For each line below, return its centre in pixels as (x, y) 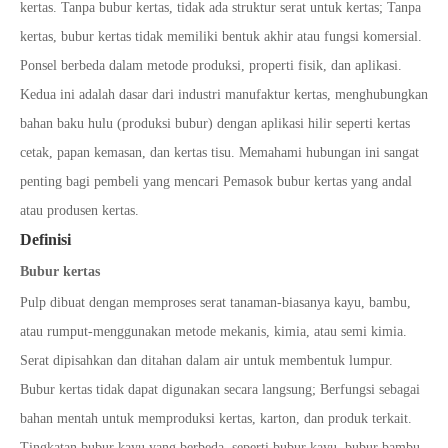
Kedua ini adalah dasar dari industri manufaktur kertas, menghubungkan (224, 95)
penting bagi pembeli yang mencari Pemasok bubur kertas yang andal (216, 182)
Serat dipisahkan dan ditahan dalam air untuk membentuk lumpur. (206, 361)
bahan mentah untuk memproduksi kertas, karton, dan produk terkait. (216, 419)
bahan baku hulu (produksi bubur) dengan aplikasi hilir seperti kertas (215, 124)
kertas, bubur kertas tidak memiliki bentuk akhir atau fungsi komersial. (221, 37)
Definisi (45, 240)
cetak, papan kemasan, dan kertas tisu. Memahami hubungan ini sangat (219, 153)
